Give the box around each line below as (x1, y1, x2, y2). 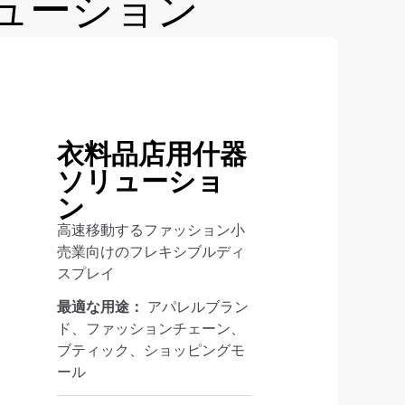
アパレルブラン (146, 298, 249, 316)
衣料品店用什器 (56, 131, 247, 172)
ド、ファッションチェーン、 (56, 320, 245, 337)
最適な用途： (56, 298, 147, 316)
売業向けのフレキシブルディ (56, 243, 245, 260)
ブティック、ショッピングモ (56, 342, 245, 359)
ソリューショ (56, 158, 224, 199)
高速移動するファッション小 (56, 221, 245, 239)
